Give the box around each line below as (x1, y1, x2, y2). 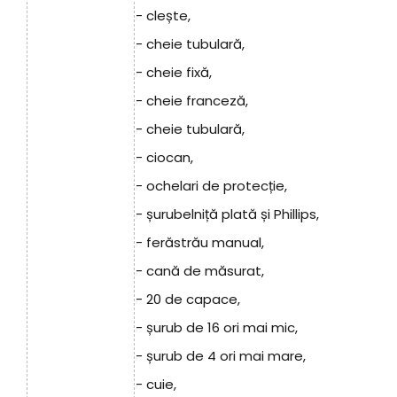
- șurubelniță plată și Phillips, (136, 205, 319, 224)
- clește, (136, 6, 191, 26)
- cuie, (136, 375, 176, 394)
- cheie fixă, (136, 63, 212, 82)
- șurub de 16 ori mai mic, (136, 318, 298, 338)
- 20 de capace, (136, 290, 240, 309)
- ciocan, (136, 148, 193, 167)
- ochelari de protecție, (136, 176, 287, 196)
